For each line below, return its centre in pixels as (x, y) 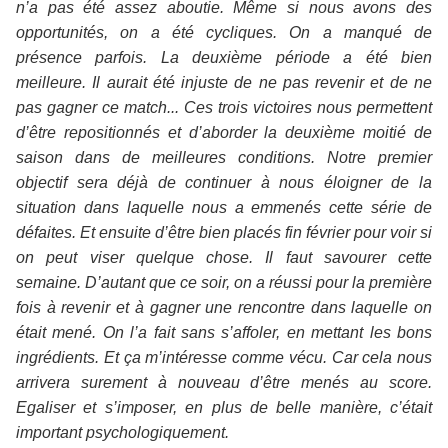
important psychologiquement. (122, 433)
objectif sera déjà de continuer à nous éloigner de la (224, 183)
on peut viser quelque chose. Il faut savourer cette (224, 258)
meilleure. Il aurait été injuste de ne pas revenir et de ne (224, 83)
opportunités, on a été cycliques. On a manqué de (224, 33)
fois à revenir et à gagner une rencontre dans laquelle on (224, 308)
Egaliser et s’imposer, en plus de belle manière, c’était (224, 408)
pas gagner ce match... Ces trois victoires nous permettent (224, 108)
